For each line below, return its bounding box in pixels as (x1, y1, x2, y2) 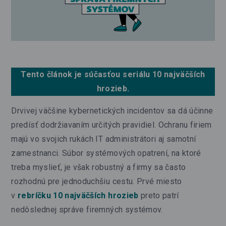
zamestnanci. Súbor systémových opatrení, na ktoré (11, 148, 201, 158)
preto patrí (138, 190, 179, 200)
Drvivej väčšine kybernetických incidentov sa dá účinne (11, 105, 213, 116)
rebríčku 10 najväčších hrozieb (18, 190, 139, 200)
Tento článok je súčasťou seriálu (21, 69, 152, 79)
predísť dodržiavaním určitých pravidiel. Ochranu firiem (11, 120, 212, 130)
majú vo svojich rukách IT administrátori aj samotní (11, 134, 196, 144)
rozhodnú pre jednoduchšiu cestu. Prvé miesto (11, 176, 182, 186)
